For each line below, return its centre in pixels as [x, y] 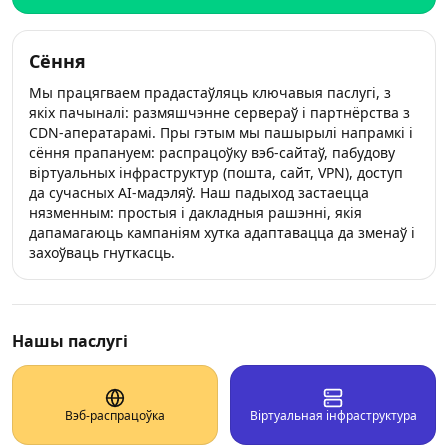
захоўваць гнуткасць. [102, 252]
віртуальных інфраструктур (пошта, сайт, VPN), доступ [216, 172]
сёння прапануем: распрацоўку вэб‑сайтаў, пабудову [212, 152]
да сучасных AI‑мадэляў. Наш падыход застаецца [199, 192]
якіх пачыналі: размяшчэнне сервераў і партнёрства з [219, 112]
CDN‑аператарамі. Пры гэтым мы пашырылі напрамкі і [221, 132]
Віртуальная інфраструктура [333, 415]
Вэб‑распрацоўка [115, 415]
